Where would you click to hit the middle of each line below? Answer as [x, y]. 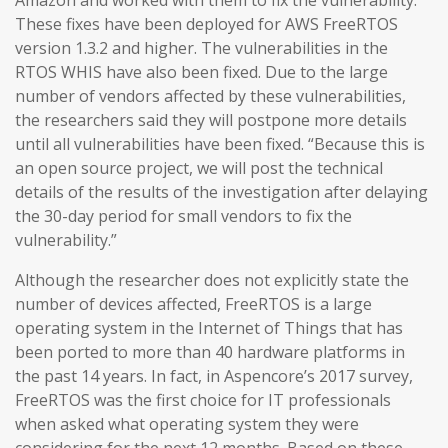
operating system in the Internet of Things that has [209, 328]
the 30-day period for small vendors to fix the [183, 216]
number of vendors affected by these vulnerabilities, [210, 96]
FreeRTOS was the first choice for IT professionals [203, 400]
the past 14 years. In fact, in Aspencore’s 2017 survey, [214, 376]
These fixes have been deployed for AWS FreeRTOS [206, 24]
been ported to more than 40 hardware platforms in [210, 352]
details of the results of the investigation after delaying [221, 192]
